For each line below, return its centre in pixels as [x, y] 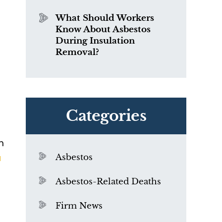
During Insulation [95, 41]
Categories [106, 116]
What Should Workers [105, 18]
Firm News [79, 206]
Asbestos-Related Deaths [108, 182]
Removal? [77, 52]
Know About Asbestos [103, 29]
